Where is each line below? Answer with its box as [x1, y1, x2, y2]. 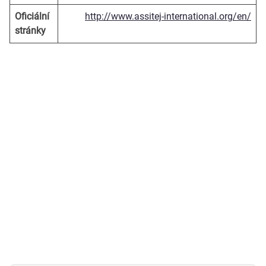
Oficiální [15, 10, 49, 22]
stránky [15, 24, 46, 36]
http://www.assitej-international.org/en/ [85, 10, 251, 22]
